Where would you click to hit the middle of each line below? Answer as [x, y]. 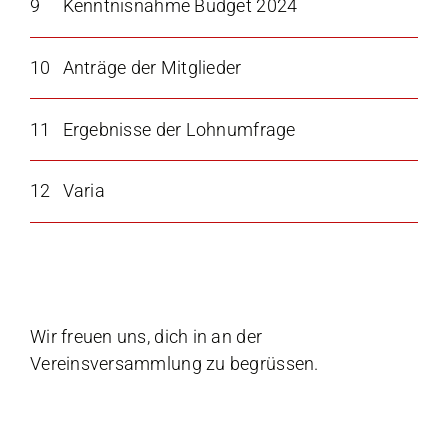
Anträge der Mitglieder [152, 68]
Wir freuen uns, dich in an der [146, 336]
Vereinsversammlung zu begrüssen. [174, 363]
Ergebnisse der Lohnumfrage [179, 129]
